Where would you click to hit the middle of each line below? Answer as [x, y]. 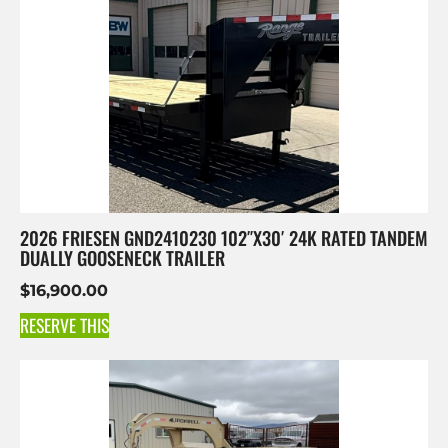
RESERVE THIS [64, 324]
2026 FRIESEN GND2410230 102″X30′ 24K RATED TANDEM [224, 237]
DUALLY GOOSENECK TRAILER [122, 257]
